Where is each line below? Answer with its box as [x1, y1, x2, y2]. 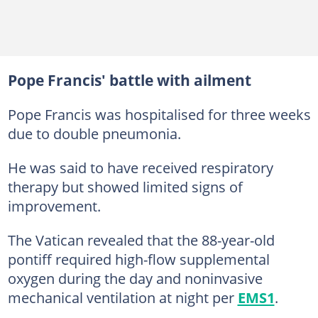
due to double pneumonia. [7, 124, 181, 143]
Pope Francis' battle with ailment [7, 70, 251, 90]
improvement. [7, 196, 101, 216]
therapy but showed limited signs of [7, 177, 243, 197]
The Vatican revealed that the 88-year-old [7, 230, 275, 250]
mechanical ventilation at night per [7, 287, 238, 307]
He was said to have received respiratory [7, 158, 273, 177]
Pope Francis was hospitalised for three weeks [7, 104, 311, 124]
